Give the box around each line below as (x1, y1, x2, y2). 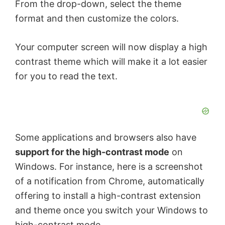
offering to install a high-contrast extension (15, 190, 201, 201)
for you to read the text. (15, 70, 118, 81)
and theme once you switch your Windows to (15, 204, 208, 215)
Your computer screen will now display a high (15, 41, 207, 52)
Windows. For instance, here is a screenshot (15, 161, 203, 172)
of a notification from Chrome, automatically (15, 175, 204, 186)
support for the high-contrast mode (15, 146, 169, 157)
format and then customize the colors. (15, 13, 179, 24)
